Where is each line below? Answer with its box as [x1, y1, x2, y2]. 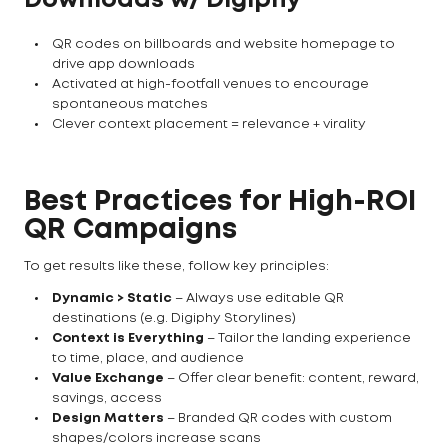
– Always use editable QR [172, 293, 344, 305]
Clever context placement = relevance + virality [52, 119, 366, 131]
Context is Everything [52, 333, 204, 345]
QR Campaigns [24, 218, 237, 244]
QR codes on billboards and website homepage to [52, 39, 395, 51]
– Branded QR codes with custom [164, 413, 392, 425]
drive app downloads [52, 59, 195, 71]
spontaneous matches [52, 99, 208, 111]
